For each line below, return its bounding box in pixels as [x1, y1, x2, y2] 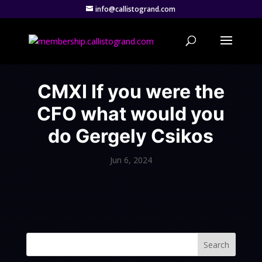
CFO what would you [37, 102, 225, 125]
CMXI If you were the [37, 80, 225, 103]
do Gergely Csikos [48, 125, 214, 147]
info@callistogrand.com [95, 4, 176, 14]
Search [204, 239, 230, 250]
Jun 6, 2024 [109, 154, 152, 166]
